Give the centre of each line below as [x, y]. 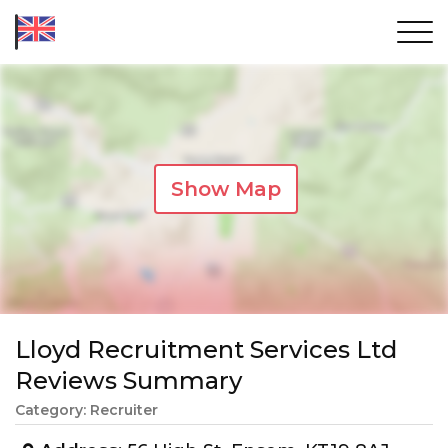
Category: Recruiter [86, 410]
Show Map [226, 189]
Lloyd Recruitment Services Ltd [206, 349]
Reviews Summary [128, 380]
